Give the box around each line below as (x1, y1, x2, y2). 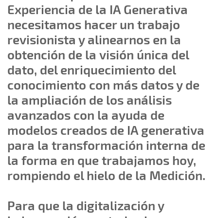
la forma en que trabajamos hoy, (7, 152, 196, 168)
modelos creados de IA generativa (7, 122, 204, 138)
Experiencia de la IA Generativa (7, 1, 188, 17)
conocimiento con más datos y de (7, 77, 200, 92)
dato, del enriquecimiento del (7, 62, 176, 77)
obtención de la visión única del (7, 47, 189, 62)
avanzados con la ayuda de (7, 107, 164, 123)
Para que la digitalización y (7, 198, 164, 213)
